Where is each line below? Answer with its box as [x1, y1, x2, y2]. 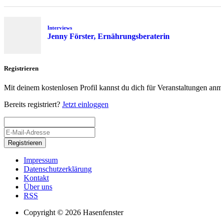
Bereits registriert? [4, 100, 62, 109]
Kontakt [24, 173, 49, 182]
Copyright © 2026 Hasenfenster [24, 208, 123, 217]
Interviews [47, 24, 72, 31]
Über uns [24, 182, 52, 191]
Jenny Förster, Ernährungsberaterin [47, 32, 170, 41]
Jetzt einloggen [62, 100, 109, 109]
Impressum [24, 155, 58, 164]
